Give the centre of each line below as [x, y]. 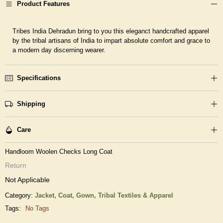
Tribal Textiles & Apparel [136, 196]
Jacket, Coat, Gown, [66, 196]
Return [16, 166]
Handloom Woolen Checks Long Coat [59, 152]
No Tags [37, 209]
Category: [19, 196]
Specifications [39, 78]
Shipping [31, 104]
